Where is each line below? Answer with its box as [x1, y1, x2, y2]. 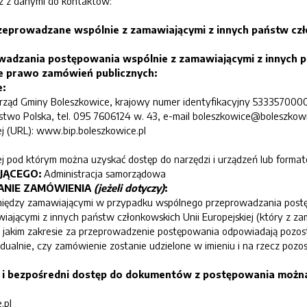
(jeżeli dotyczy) [94, 182, 164, 194]
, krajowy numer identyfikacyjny [110, 95, 253, 108]
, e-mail [158, 110, 193, 122]
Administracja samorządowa [44, 167, 166, 180]
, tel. [51, 110, 73, 122]
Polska [23, 110, 51, 122]
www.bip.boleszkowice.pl [36, 124, 146, 136]
